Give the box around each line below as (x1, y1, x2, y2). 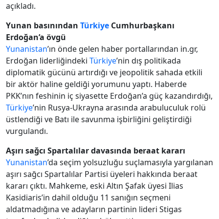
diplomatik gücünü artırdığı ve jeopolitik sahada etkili (6, 67, 202, 78)
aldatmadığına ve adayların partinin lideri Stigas (6, 204, 182, 215)
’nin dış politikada (116, 55, 181, 66)
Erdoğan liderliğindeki (6, 55, 89, 66)
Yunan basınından (6, 20, 80, 31)
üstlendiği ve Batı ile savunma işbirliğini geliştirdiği (6, 114, 192, 125)
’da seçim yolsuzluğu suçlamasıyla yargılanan (47, 157, 213, 168)
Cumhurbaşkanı (109, 20, 175, 31)
